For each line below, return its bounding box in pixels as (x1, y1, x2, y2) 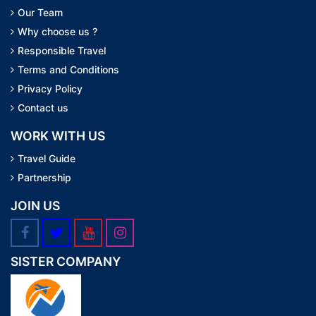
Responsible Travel (18, 44, 106, 57)
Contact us (18, 102, 68, 114)
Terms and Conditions (18, 63, 119, 76)
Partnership (18, 171, 71, 184)
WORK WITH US (11, 128, 105, 144)
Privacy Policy (18, 83, 83, 95)
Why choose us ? (18, 25, 97, 38)
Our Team (18, 6, 63, 19)
